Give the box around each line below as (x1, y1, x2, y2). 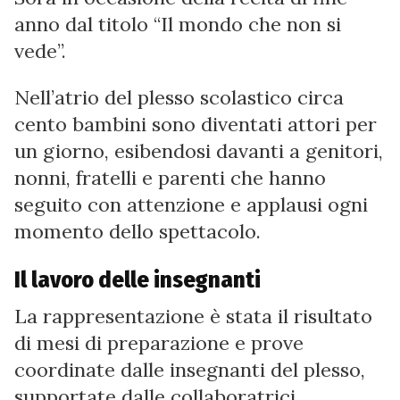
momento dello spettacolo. (14, 218, 261, 244)
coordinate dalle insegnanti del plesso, (14, 356, 365, 382)
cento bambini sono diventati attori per (14, 111, 377, 137)
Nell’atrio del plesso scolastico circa (14, 84, 344, 110)
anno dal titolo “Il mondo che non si (14, 11, 341, 37)
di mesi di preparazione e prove (14, 329, 304, 355)
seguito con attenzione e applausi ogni (14, 191, 368, 217)
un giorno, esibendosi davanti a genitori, (14, 137, 383, 163)
